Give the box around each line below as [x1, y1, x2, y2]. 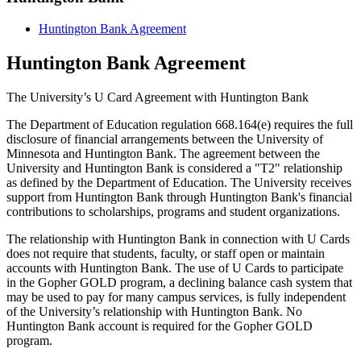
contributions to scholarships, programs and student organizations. [6, 204, 340, 218]
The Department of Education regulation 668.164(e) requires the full [6, 117, 353, 131]
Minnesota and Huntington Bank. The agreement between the [6, 146, 320, 160]
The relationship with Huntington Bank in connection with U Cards [6, 231, 350, 246]
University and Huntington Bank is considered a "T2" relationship [6, 160, 342, 175]
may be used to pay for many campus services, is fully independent [6, 289, 346, 304]
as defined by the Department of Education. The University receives [6, 175, 351, 189]
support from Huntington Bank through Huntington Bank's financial [6, 189, 352, 204]
